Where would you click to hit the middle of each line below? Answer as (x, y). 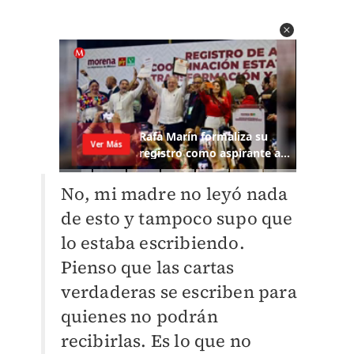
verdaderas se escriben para (179, 292)
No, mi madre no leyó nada (174, 194)
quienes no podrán (139, 316)
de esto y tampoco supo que (177, 218)
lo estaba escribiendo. (153, 243)
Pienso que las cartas (147, 267)
